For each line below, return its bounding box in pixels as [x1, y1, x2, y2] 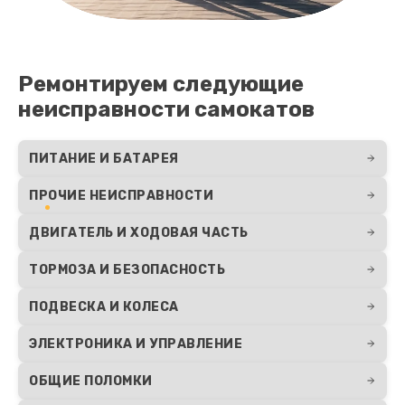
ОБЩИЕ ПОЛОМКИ [29, 372, 153, 389]
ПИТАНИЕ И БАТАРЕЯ [29, 150, 179, 166]
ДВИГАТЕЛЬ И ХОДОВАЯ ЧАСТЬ [29, 224, 249, 240]
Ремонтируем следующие [18, 71, 304, 97]
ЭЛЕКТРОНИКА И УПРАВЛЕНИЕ [29, 335, 242, 352]
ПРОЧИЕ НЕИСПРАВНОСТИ [29, 187, 213, 203]
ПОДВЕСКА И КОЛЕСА [29, 298, 179, 315]
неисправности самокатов [18, 96, 315, 122]
